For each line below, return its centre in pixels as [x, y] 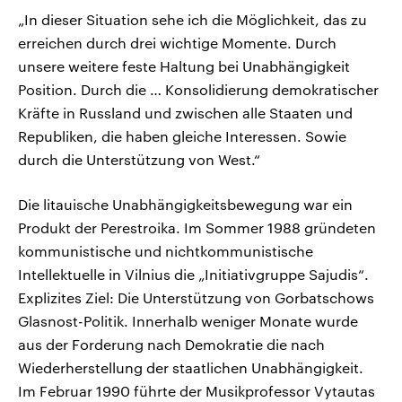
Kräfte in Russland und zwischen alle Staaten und [185, 113]
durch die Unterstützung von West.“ [139, 160]
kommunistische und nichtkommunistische [166, 251]
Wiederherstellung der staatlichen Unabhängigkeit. [191, 368]
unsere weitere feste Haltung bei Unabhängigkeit [184, 66]
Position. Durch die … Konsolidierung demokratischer [198, 90]
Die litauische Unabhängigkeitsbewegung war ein [185, 205]
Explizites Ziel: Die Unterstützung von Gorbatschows [196, 298]
